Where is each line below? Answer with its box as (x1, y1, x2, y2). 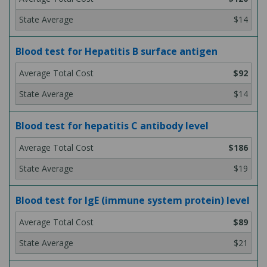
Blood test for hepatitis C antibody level (15, 119, 209, 132)
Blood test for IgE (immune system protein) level (15, 194, 250, 207)
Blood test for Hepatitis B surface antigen (15, 45, 218, 58)
